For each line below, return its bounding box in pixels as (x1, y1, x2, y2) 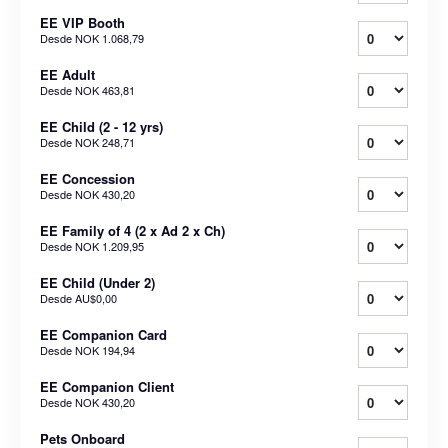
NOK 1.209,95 (75, 237, 144, 254)
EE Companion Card (40, 324, 167, 344)
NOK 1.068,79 (75, 29, 144, 46)
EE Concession (40, 168, 135, 188)
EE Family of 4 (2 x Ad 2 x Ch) (40, 220, 225, 240)
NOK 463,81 (75, 81, 135, 98)
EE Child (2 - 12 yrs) (40, 116, 163, 136)
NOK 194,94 (75, 341, 135, 358)
